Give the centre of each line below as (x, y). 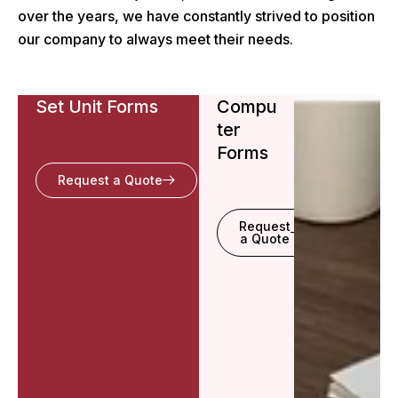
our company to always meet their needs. (155, 40)
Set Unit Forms (97, 107)
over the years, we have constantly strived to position (196, 16)
